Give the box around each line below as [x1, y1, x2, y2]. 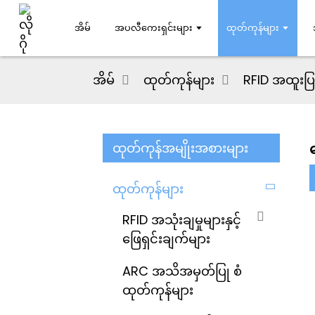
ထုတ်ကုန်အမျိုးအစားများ [112, 139, 248, 157]
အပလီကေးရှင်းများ [114, 21, 193, 34]
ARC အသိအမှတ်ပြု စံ [122, 262, 242, 281]
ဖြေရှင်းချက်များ [122, 229, 210, 247]
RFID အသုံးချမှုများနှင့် [122, 210, 241, 229]
